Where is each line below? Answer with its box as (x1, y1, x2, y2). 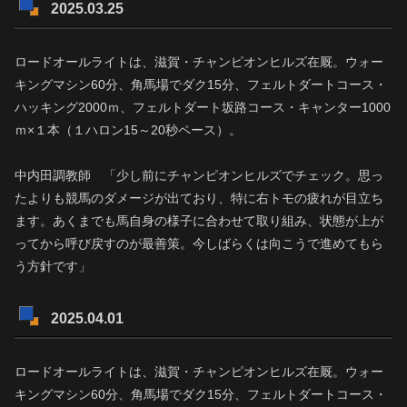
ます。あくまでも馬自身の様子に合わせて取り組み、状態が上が (15, 213, 383, 229)
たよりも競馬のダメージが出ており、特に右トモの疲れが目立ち (15, 191, 383, 206)
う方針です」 (15, 259, 91, 274)
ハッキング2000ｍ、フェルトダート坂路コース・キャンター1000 (15, 100, 391, 115)
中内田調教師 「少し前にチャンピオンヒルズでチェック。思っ (15, 168, 383, 184)
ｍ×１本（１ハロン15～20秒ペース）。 (15, 123, 242, 138)
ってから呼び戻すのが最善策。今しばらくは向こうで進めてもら (15, 236, 383, 252)
